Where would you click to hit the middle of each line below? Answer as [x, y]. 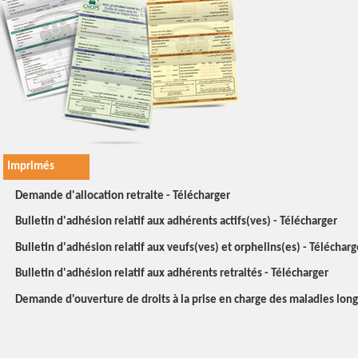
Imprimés [31, 166]
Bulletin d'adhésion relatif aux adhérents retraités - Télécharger [172, 274]
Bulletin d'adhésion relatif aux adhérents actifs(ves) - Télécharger [176, 222]
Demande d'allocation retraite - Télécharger [123, 196]
